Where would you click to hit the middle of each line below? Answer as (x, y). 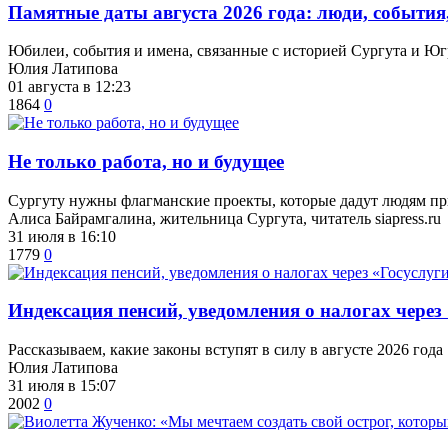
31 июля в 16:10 (62, 236)
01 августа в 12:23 (69, 87)
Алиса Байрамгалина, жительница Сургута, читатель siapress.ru (224, 218)
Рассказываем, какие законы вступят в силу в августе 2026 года (225, 350)
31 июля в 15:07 (62, 386)
